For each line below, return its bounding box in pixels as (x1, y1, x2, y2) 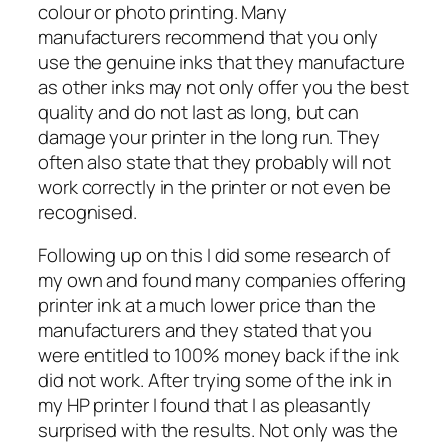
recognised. (38, 198, 137, 225)
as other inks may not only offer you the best (38, 73, 409, 100)
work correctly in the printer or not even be (38, 173, 391, 200)
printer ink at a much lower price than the (38, 292, 376, 319)
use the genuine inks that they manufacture (38, 48, 405, 75)
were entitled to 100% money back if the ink (38, 342, 399, 369)
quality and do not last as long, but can (38, 98, 359, 125)
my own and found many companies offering (38, 267, 406, 294)
